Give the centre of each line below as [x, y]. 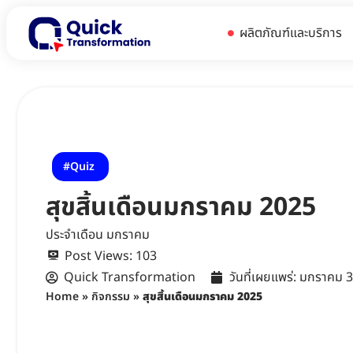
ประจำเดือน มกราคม [98, 234]
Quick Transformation [130, 277]
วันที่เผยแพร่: [263, 277]
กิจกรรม [111, 296]
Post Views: [98, 256]
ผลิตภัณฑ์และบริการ [294, 33]
